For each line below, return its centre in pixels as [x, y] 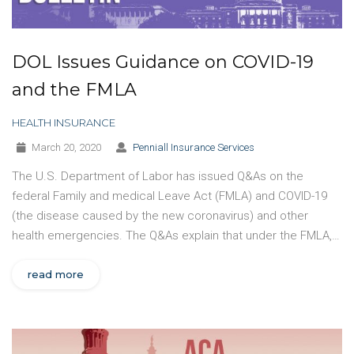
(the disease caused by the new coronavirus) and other [160, 216]
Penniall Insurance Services [193, 148]
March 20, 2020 [66, 148]
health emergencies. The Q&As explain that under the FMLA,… [176, 236]
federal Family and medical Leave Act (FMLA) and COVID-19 [169, 196]
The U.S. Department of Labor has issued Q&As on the [158, 177]
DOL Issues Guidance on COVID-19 [163, 62]
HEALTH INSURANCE [64, 123]
